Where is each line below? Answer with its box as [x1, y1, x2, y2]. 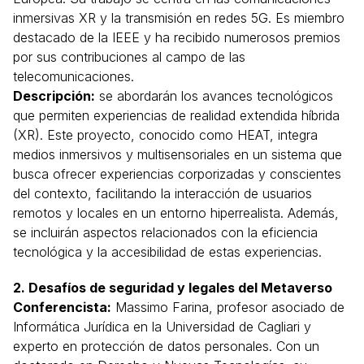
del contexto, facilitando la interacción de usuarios [13, 185, 312, 202]
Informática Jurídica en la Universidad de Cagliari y [13, 318, 311, 335]
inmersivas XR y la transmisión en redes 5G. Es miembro [13, 10, 344, 27]
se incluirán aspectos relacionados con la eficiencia [13, 224, 318, 241]
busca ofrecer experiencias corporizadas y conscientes [13, 166, 341, 183]
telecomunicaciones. [13, 68, 134, 85]
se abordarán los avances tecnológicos [95, 88, 333, 105]
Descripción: [13, 88, 95, 105]
